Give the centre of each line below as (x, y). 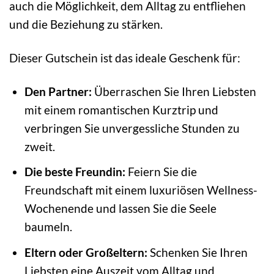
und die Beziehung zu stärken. (86, 24)
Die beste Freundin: (75, 172)
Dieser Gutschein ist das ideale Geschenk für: (125, 57)
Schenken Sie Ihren (197, 252)
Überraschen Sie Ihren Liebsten (174, 91)
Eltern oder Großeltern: (86, 252)
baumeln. (48, 227)
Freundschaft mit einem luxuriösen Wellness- (141, 190)
